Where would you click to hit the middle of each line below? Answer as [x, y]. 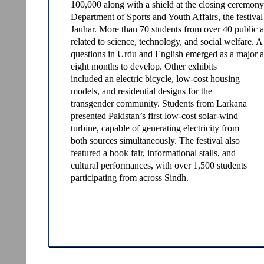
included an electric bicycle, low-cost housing [155, 79]
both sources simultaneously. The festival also [155, 141]
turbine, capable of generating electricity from [155, 128]
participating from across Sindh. [130, 178]
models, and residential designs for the [141, 91]
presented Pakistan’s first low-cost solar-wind [154, 116]
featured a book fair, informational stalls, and [153, 153]
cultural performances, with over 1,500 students [159, 165]
